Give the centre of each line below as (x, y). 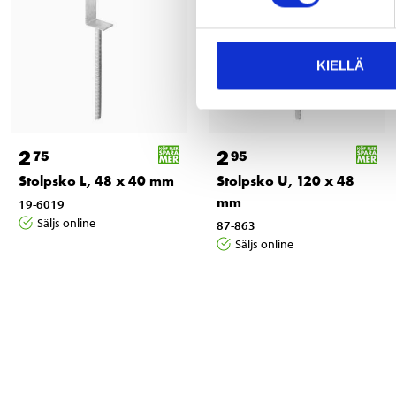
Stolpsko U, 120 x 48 (285, 181)
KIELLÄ (340, 65)
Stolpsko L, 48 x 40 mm (96, 181)
